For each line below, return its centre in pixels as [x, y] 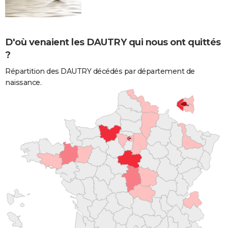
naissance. [23, 82]
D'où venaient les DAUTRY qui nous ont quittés [113, 42]
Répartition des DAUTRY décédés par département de [100, 71]
